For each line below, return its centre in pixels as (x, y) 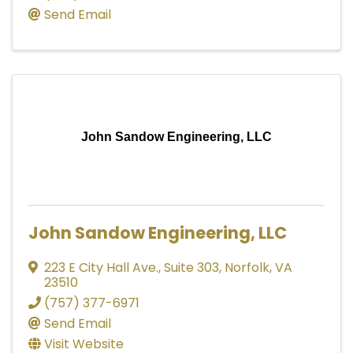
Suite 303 (191, 267)
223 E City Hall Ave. (101, 267)
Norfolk (247, 267)
